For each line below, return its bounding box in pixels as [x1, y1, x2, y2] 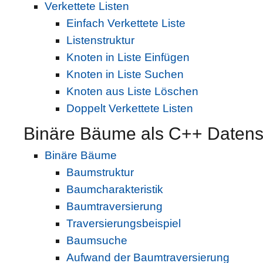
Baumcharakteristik [66, 183, 163, 196]
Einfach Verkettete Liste [66, 16, 186, 29]
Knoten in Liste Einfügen [66, 50, 190, 63]
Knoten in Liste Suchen [66, 68, 184, 80]
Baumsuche [66, 234, 127, 247]
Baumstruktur [66, 166, 134, 179]
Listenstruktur [66, 33, 134, 46]
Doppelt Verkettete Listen [66, 102, 193, 114]
